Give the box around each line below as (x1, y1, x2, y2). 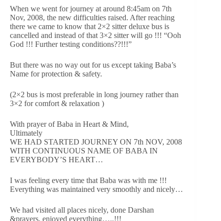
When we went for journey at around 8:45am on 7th (10, 4, 172, 13)
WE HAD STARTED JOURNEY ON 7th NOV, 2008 (10, 138, 182, 147)
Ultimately (10, 129, 42, 138)
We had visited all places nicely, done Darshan (10, 206, 154, 215)
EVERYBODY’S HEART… (10, 155, 103, 164)
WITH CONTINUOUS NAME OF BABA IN (10, 147, 158, 155)
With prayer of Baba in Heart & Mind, (10, 120, 129, 129)
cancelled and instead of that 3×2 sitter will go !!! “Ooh (10, 31, 181, 40)
